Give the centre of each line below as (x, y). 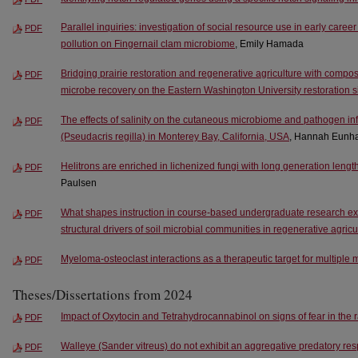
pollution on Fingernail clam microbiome (148, 44)
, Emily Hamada (269, 44)
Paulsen (79, 183)
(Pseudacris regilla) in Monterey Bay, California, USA (175, 137)
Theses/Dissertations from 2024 (103, 295)
